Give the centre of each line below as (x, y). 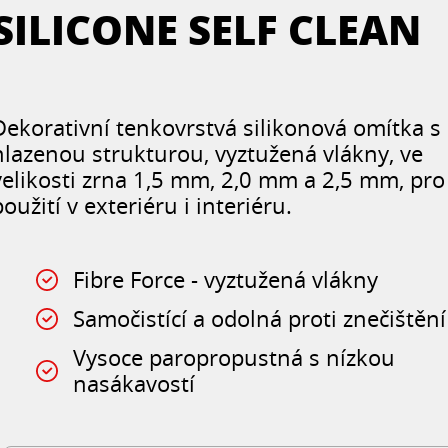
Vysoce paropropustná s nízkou (234, 357)
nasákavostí (134, 383)
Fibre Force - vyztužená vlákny (226, 279)
